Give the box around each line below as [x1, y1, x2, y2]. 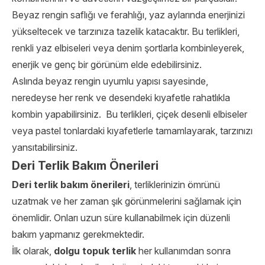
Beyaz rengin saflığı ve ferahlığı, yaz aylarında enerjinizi [12, 9, 245, 21]
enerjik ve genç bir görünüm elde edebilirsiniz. [12, 59, 202, 70]
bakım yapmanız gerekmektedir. [12, 228, 144, 240]
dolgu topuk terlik [54, 245, 136, 257]
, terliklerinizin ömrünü [130, 179, 220, 190]
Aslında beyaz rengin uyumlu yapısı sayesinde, [12, 75, 208, 87]
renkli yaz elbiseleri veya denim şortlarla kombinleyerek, [12, 42, 244, 54]
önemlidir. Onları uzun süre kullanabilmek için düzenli [12, 212, 230, 224]
